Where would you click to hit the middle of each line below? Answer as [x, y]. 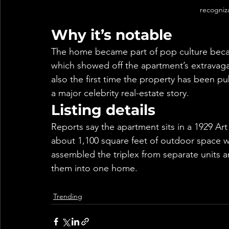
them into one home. [94, 168]
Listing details [103, 110]
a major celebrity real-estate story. [120, 93]
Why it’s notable [112, 35]
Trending [68, 197]
